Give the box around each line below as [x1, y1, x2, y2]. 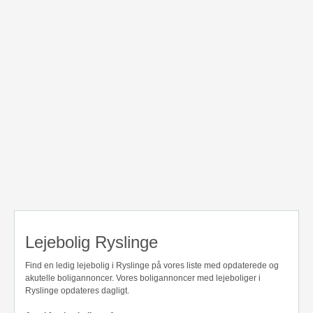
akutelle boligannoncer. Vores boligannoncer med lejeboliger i [25, 273, 261, 284]
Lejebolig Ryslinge [25, 233, 158, 252]
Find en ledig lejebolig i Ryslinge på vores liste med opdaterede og [25, 261, 279, 271]
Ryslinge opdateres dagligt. [25, 286, 129, 296]
